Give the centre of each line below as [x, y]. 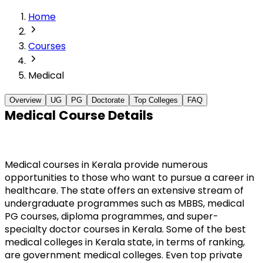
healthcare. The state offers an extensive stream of [124, 190]
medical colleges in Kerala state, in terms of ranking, [125, 242]
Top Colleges [156, 100]
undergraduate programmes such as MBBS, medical [124, 203]
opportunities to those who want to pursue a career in [129, 177]
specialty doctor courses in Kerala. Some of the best [125, 229]
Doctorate [108, 100]
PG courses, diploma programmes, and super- [112, 216]
